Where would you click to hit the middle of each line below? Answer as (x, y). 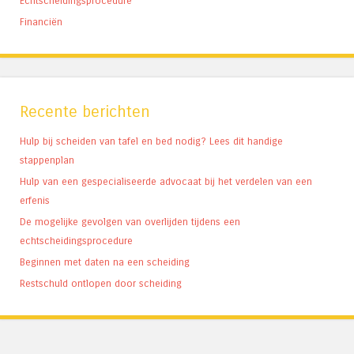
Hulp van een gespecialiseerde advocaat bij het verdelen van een (166, 181)
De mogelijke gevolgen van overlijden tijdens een (130, 221)
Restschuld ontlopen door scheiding (101, 283)
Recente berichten (85, 111)
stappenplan (47, 160)
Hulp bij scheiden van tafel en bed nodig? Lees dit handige (151, 141)
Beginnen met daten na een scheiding (105, 262)
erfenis (35, 200)
